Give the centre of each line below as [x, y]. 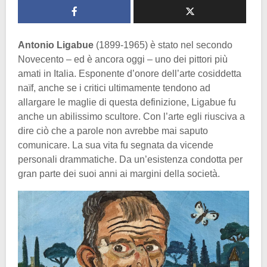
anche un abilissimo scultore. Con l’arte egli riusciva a [131, 116]
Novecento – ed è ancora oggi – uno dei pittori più [123, 59]
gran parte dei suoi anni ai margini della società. [119, 173]
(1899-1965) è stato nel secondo [163, 45]
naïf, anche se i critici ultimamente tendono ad [114, 88]
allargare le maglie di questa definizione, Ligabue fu [127, 102]
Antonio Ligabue [56, 45]
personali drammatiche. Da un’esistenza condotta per [130, 159]
